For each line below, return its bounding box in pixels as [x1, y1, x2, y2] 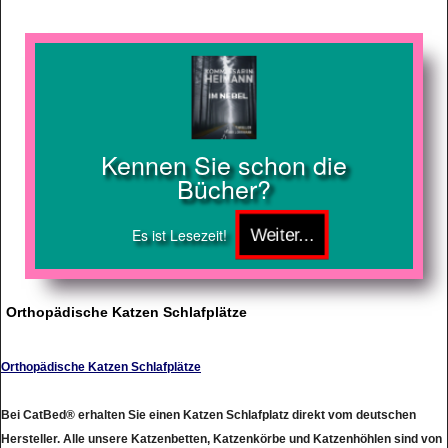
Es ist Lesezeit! [131, 224, 227, 245]
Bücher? [177, 170, 271, 207]
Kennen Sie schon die [101, 146, 347, 183]
